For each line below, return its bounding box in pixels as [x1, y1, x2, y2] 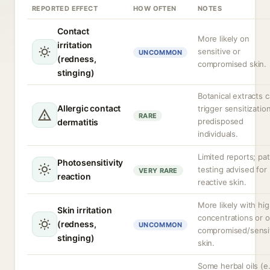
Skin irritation [57, 205, 112, 215]
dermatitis [57, 117, 99, 127]
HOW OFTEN [133, 4, 177, 13]
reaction [57, 171, 91, 181]
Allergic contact [57, 103, 121, 113]
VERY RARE [139, 166, 178, 175]
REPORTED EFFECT [32, 4, 98, 13]
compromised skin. [198, 59, 267, 69]
